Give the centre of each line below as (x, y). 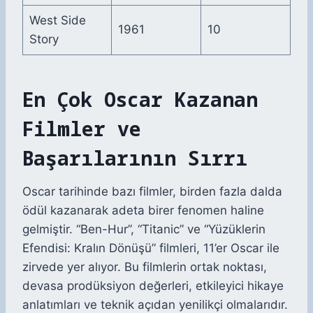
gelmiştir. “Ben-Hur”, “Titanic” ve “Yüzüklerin (144, 230)
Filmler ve (82, 129)
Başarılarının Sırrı (135, 158)
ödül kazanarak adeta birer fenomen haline (143, 211)
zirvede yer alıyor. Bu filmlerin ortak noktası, (145, 267)
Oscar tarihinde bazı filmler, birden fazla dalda (152, 192)
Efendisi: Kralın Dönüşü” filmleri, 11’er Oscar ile (151, 248)
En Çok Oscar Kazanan (140, 100)
